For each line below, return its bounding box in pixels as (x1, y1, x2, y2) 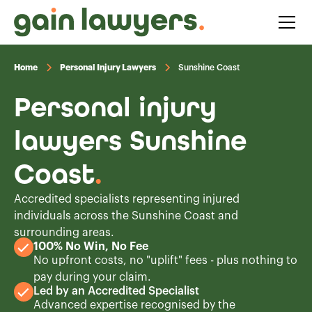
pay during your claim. (33, 272, 151, 283)
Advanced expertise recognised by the (33, 299, 235, 311)
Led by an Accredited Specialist (33, 286, 199, 297)
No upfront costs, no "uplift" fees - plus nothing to (33, 255, 297, 266)
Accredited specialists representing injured (14, 194, 240, 205)
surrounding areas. (14, 227, 114, 238)
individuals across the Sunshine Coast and (14, 210, 238, 221)
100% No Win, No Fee (33, 241, 148, 252)
